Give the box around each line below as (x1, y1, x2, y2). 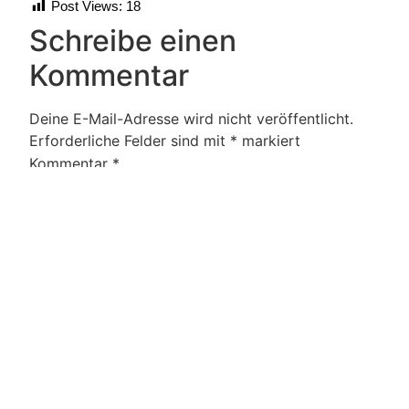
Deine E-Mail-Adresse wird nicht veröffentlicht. (29, 109, 353, 128)
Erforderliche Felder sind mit (29, 131, 230, 150)
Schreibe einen (29, 22, 236, 58)
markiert (237, 131, 300, 150)
